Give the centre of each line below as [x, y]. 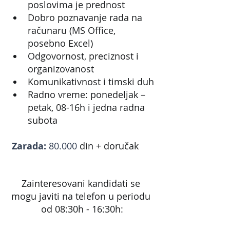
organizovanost [61, 69]
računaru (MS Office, [73, 30]
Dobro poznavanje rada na [86, 17]
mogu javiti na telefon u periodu [82, 196]
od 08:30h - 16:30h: [82, 209]
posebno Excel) [60, 43]
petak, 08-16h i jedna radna [88, 107]
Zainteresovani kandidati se [82, 183]
